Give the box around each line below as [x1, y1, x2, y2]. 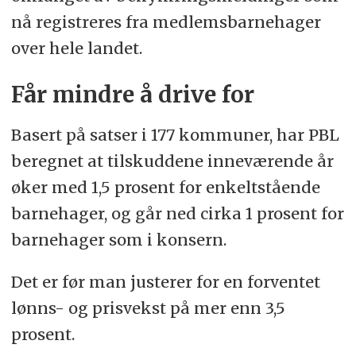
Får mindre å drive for [10, 80, 254, 109]
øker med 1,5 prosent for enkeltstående [10, 176, 320, 197]
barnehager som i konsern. [10, 229, 226, 250]
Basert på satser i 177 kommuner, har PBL [10, 124, 339, 145]
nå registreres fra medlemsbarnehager [10, 11, 321, 32]
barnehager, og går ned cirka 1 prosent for [10, 203, 344, 223]
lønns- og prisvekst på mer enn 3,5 [10, 297, 285, 318]
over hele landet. [10, 37, 142, 58]
